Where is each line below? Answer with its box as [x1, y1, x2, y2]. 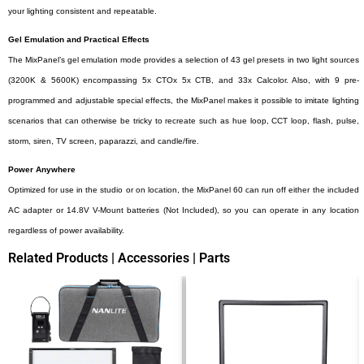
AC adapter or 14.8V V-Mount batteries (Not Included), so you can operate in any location [8, 206, 359, 214]
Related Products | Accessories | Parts [8, 250, 230, 266]
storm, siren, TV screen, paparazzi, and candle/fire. [8, 136, 199, 145]
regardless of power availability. [8, 226, 124, 235]
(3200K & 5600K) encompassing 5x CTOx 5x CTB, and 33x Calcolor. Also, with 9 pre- [8, 76, 359, 84]
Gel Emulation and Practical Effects [8, 35, 149, 44]
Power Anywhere [8, 165, 76, 174]
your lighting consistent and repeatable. [8, 6, 157, 15]
